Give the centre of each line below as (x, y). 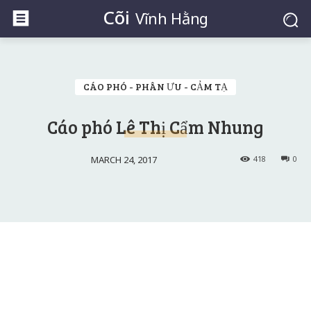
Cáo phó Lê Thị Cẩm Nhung (155, 127)
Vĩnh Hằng (172, 18)
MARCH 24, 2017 (124, 159)
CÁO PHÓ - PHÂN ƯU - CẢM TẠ (155, 86)
